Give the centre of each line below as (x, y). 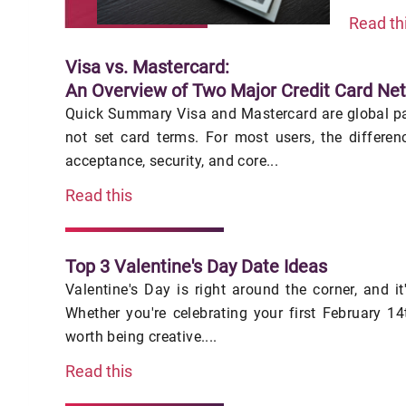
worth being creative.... (141, 336)
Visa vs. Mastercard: (147, 67)
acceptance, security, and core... (172, 160)
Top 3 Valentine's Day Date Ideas (196, 266)
